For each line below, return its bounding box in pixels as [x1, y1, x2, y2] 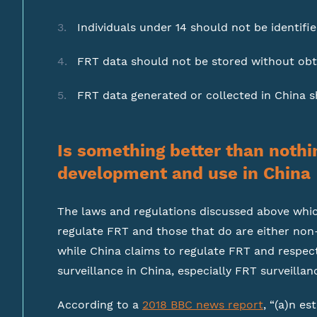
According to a [57, 298, 142, 311]
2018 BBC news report [142, 298, 263, 311]
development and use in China [57, 163, 311, 183]
